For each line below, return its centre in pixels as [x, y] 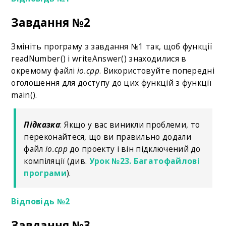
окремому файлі [44, 70]
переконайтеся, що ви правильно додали [107, 137]
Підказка [42, 125]
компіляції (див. [56, 161]
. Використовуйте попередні [157, 70]
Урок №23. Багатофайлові [144, 161]
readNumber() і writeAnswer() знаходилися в [99, 58]
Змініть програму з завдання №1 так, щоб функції [111, 46]
